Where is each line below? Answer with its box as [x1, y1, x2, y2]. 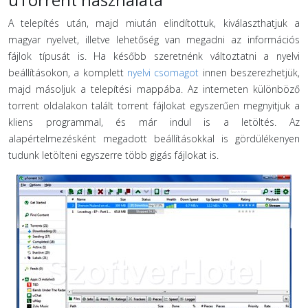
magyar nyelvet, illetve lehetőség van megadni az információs [8, 33, 300, 46]
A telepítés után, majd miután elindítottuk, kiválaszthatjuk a [8, 16, 300, 30]
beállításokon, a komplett [8, 66, 127, 79]
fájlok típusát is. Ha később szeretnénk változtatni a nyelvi [8, 49, 300, 63]
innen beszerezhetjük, [199, 66, 300, 79]
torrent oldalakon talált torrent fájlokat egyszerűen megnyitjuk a [8, 99, 300, 112]
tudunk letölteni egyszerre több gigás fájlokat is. [8, 148, 219, 162]
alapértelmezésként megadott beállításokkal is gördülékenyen [8, 132, 300, 145]
